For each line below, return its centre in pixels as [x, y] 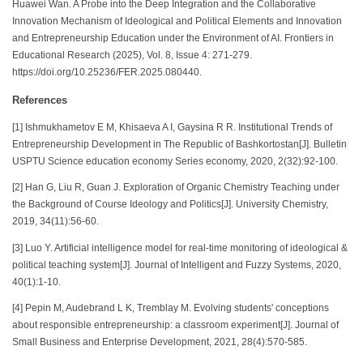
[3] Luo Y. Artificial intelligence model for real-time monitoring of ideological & [180, 248]
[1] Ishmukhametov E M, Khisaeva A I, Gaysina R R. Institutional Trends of [172, 127]
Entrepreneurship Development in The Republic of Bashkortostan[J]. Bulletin [179, 144]
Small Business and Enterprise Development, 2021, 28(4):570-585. [160, 342]
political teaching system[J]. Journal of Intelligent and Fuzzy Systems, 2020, [177, 265]
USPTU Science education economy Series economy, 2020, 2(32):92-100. [175, 161]
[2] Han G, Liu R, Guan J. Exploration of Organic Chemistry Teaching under [176, 188]
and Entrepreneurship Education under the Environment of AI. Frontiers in [173, 38]
